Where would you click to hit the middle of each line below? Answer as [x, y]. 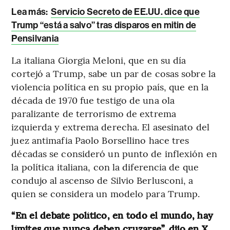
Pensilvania [35, 39]
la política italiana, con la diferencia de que [105, 167]
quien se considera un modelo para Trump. [106, 194]
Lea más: [31, 12]
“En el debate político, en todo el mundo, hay [112, 215]
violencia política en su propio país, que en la [110, 87]
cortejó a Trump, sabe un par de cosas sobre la [113, 73]
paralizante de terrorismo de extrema [94, 113]
